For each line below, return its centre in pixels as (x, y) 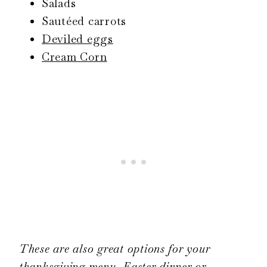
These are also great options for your (115, 249)
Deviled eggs (77, 39)
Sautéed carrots (84, 21)
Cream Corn (74, 57)
